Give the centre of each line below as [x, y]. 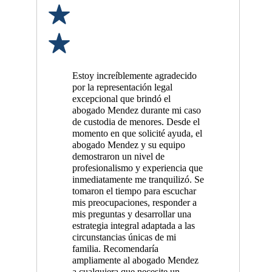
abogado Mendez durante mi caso [136, 111]
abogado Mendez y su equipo [128, 145]
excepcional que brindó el [121, 99]
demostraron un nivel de [118, 157]
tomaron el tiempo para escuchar [134, 192]
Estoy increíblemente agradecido [134, 76]
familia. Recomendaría [115, 249]
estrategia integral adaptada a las [133, 226]
